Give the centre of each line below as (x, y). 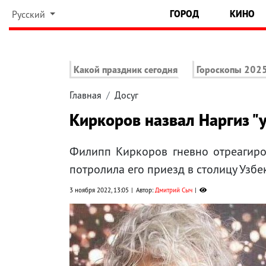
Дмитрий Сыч (174, 190)
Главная (85, 95)
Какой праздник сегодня (126, 70)
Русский (29, 14)
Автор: (145, 190)
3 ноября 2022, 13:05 (99, 190)
